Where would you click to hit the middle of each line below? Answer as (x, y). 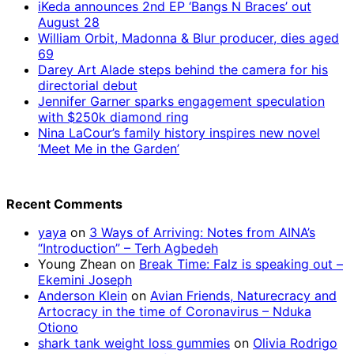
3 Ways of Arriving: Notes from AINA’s (202, 232)
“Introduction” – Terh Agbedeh (128, 248)
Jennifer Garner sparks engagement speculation (181, 101)
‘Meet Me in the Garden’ (109, 148)
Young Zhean (77, 264)
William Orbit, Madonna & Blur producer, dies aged (188, 38)
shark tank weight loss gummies (134, 343)
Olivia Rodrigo (295, 343)
